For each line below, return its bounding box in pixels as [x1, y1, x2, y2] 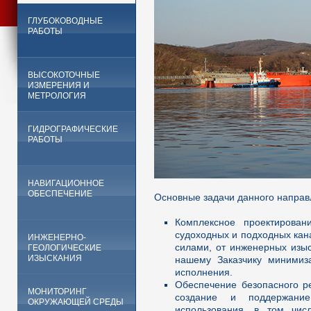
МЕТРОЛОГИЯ [28, 91, 86, 101]
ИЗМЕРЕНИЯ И [28, 81, 90, 90]
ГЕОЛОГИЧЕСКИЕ [28, 243, 101, 253]
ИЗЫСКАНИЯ [28, 253, 82, 263]
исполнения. [175, 267, 233, 278]
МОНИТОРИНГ [28, 287, 87, 296]
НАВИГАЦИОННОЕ [28, 178, 104, 188]
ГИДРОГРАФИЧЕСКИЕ [28, 124, 118, 134]
